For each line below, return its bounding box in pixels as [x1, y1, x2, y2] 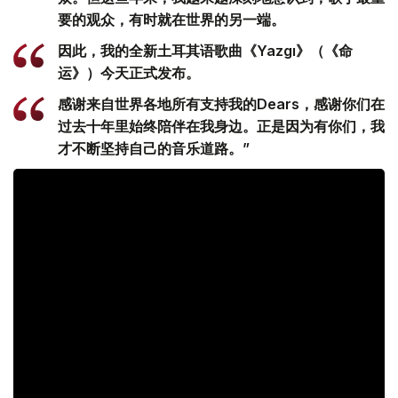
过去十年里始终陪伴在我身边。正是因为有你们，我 [58, 117, 385, 136]
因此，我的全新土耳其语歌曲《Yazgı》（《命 [58, 42, 353, 60]
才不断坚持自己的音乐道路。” [58, 139, 250, 158]
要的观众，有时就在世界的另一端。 [58, 11, 285, 29]
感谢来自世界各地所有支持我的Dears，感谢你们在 [58, 95, 385, 114]
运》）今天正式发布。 [58, 64, 200, 83]
